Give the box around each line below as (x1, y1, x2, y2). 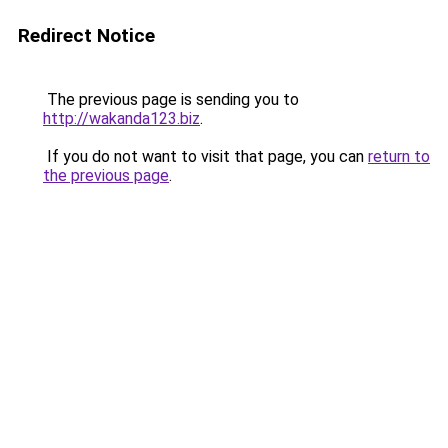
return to (368, 147, 430, 166)
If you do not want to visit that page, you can (43, 147, 368, 166)
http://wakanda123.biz (43, 109, 200, 128)
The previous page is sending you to (43, 90, 299, 109)
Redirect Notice (18, 24, 155, 47)
